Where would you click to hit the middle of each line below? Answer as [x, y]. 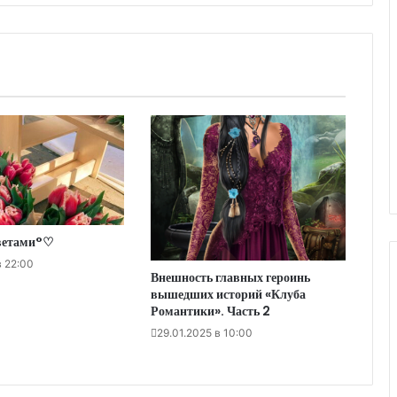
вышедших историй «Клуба [228, 295]
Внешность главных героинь [230, 278]
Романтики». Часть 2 [210, 311]
